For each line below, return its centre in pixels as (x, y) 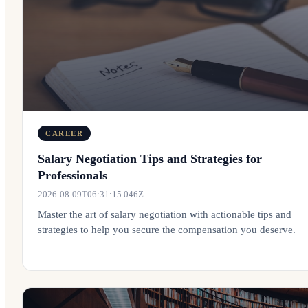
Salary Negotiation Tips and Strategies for (150, 159)
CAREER (65, 133)
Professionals (73, 175)
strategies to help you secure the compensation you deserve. (167, 230)
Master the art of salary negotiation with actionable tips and (165, 214)
